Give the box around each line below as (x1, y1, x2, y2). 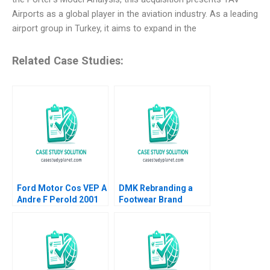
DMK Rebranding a (119, 183, 193, 193)
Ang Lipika (119, 217, 160, 227)
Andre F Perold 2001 (17, 194, 98, 204)
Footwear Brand (119, 194, 183, 204)
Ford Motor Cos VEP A (17, 183, 107, 193)
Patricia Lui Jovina (119, 206, 193, 216)
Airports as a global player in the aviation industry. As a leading (12, 8, 258, 19)
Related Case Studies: (12, 54, 124, 67)
